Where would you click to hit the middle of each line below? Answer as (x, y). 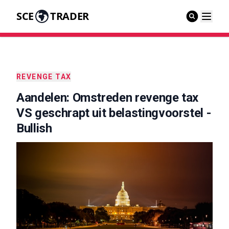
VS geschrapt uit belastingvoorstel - (114, 113)
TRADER (69, 16)
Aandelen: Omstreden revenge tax (108, 98)
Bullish (34, 128)
